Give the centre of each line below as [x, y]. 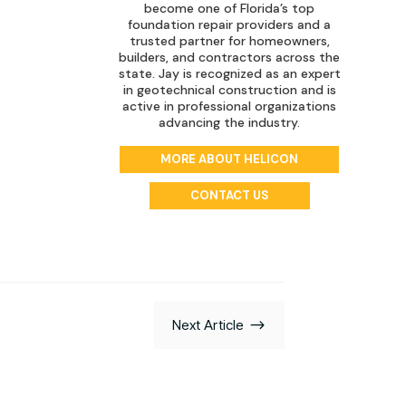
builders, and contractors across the [230, 58]
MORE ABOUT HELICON [230, 159]
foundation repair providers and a [230, 25]
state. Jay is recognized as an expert [229, 74]
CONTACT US [229, 195]
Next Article [208, 325]
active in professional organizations [230, 106]
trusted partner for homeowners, [229, 41]
